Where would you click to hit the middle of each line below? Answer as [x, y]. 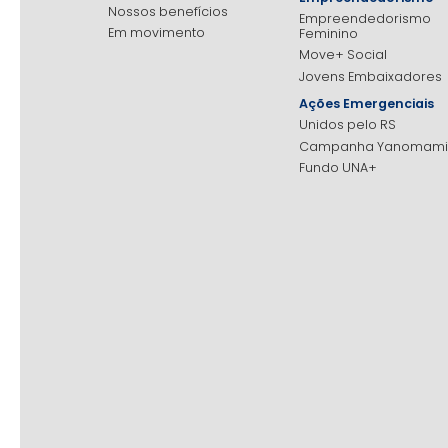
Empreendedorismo [364, 19]
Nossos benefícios [167, 11]
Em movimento [156, 33]
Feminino [328, 34]
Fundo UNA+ [337, 167]
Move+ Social [342, 55]
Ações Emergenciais [366, 104]
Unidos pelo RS [347, 125]
